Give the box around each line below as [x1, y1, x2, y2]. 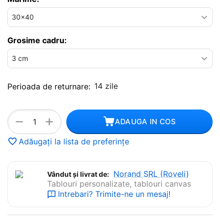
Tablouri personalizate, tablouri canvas [47, 178, 191, 189]
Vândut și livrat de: [47, 169, 109, 178]
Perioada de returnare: [7, 81, 90, 91]
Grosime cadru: [7, 35, 67, 45]
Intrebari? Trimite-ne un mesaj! [58, 189, 170, 199]
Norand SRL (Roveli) [113, 168, 189, 179]
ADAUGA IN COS [114, 116, 176, 126]
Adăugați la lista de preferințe [19, 136, 129, 146]
